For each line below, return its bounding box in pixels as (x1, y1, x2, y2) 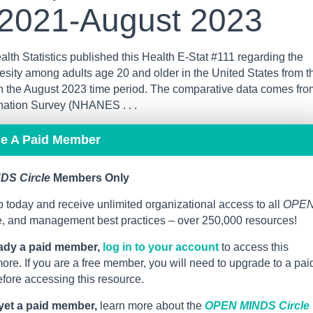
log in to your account (103, 241, 219, 254)
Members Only (50, 172, 129, 184)
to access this (219, 241, 289, 254)
